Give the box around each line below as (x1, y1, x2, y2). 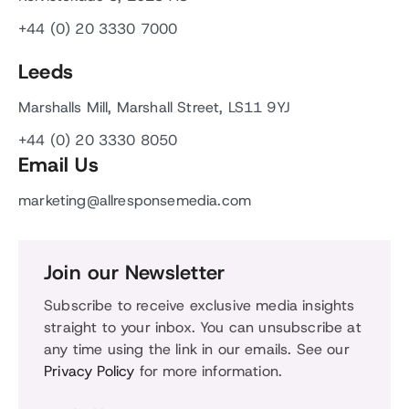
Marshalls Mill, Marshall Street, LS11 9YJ (18, 98, 289, 117)
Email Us (18, 152, 99, 179)
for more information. (134, 362, 283, 381)
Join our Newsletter (44, 259, 225, 287)
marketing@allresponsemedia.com (18, 191, 252, 210)
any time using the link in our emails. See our (44, 340, 350, 359)
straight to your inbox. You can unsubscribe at (44, 318, 362, 337)
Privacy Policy (44, 362, 135, 381)
